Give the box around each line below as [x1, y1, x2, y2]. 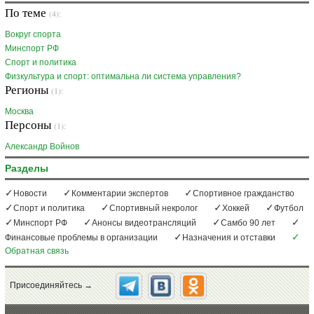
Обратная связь [5, 245, 69, 256]
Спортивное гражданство [193, 188, 294, 198]
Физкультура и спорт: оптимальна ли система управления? [5, 71, 241, 81]
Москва [5, 106, 34, 116]
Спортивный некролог [109, 203, 198, 213]
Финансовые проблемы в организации [5, 232, 158, 243]
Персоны [5, 116, 54, 132]
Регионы [5, 81, 51, 97]
